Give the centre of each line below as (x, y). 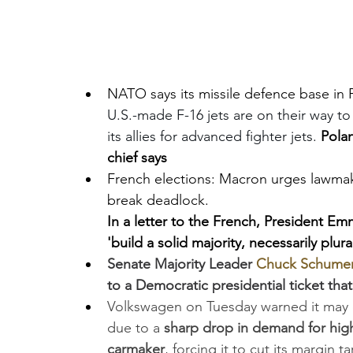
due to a (134, 328)
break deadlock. (160, 200)
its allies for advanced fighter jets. (214, 136)
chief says (137, 158)
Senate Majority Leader (182, 264)
